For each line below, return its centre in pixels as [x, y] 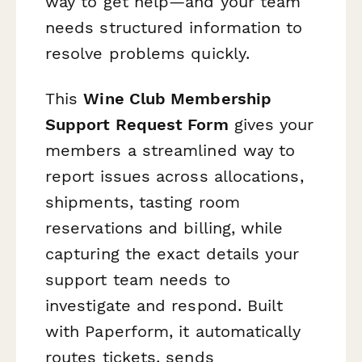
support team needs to [138, 279]
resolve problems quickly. [148, 54]
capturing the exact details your [173, 253]
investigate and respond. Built [164, 305]
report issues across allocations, [175, 176]
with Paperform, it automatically [173, 331]
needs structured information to [174, 28]
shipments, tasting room [143, 202]
